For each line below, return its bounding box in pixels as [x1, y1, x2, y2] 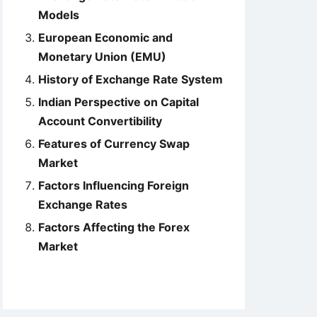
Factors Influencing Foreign [38, 178, 189, 192]
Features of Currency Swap [38, 137, 190, 151]
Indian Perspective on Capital [38, 95, 199, 109]
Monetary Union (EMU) [38, 50, 166, 64]
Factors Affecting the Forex [38, 220, 190, 234]
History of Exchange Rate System [38, 72, 223, 86]
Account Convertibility [38, 114, 162, 128]
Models [38, 8, 79, 22]
